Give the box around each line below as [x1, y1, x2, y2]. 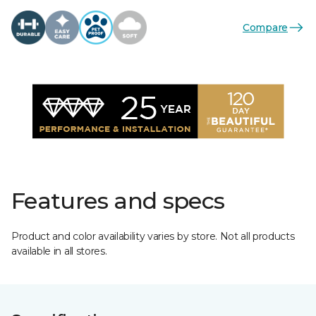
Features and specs [11, 187, 225, 214]
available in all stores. [11, 245, 107, 257]
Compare [242, 20, 288, 34]
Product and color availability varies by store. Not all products [11, 230, 295, 243]
